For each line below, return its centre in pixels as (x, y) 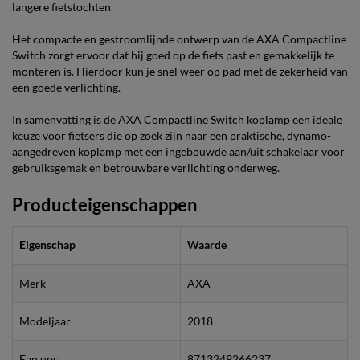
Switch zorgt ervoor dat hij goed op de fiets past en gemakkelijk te (173, 55)
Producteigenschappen (105, 204)
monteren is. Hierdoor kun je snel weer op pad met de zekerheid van (180, 71)
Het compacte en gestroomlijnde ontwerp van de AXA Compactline (179, 39)
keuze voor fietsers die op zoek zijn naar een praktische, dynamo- (172, 135)
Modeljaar (45, 321)
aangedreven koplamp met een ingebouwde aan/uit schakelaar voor (178, 151)
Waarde (207, 244)
